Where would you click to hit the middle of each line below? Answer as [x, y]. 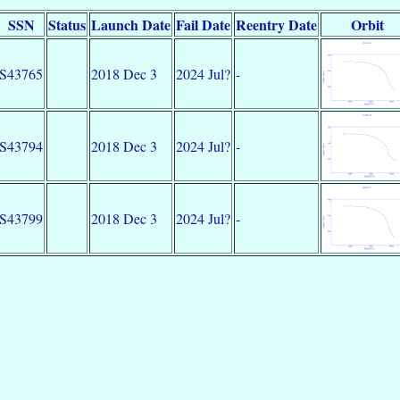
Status [67, 24]
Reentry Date [276, 24]
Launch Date [131, 24]
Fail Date [203, 24]
